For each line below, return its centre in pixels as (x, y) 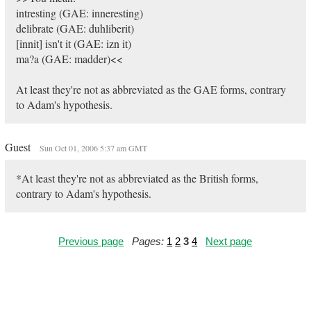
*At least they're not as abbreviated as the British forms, (137, 178)
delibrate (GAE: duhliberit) (75, 28)
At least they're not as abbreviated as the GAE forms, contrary (151, 89)
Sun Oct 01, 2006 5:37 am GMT (93, 148)
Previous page (91, 241)
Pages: (148, 241)
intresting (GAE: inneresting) (79, 13)
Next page (229, 241)
